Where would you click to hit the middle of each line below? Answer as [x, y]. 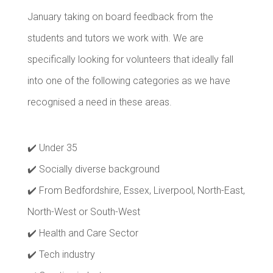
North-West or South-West [83, 212]
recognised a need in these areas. [99, 102]
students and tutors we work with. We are [115, 38]
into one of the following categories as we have [129, 81]
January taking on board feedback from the [120, 17]
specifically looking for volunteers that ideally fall [130, 59]
